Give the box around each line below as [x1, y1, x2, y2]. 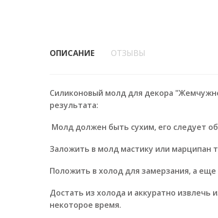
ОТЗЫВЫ [111, 48, 145, 58]
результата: [50, 100, 98, 110]
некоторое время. [50, 200, 121, 210]
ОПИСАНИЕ [50, 48, 94, 58]
